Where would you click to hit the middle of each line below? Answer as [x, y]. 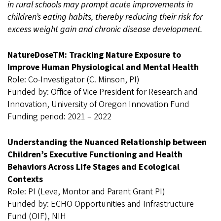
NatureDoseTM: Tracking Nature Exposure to [94, 55]
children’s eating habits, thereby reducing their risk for [105, 17]
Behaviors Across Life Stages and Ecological [93, 167]
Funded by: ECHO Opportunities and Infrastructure [101, 204]
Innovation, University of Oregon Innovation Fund [98, 104]
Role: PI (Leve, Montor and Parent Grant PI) [86, 192]
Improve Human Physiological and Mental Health [104, 67]
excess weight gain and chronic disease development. [105, 29]
